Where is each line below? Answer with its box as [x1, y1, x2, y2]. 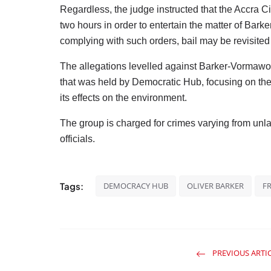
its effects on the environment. [60, 93, 187, 103]
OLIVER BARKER [187, 180, 244, 192]
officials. [60, 134, 95, 145]
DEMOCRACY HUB [103, 180, 168, 192]
